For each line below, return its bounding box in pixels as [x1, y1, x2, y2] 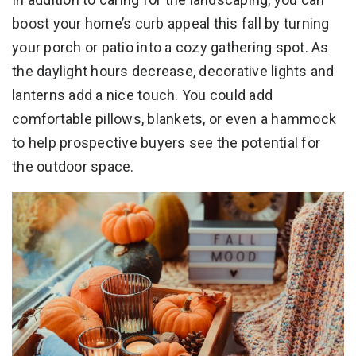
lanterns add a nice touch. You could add [12, 87, 273, 104]
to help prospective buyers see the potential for [12, 134, 320, 152]
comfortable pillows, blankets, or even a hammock [12, 110, 336, 128]
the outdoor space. [12, 158, 134, 176]
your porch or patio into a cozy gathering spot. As [12, 39, 329, 56]
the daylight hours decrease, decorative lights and [12, 63, 335, 80]
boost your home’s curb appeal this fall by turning [12, 15, 330, 33]
